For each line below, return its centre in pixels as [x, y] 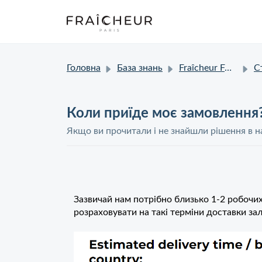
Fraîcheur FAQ [202, 68]
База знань [140, 68]
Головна [84, 68]
